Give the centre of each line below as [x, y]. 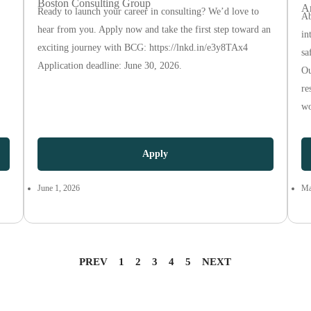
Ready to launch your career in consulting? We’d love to [148, 11]
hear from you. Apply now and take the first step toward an [154, 30]
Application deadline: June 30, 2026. [109, 66]
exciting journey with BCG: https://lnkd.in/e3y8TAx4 [142, 48]
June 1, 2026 [58, 188]
